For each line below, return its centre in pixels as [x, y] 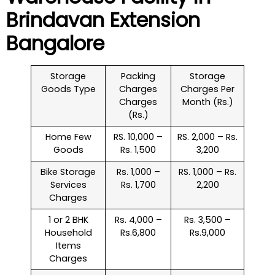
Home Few [68, 137]
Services [68, 184]
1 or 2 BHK [68, 219]
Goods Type [68, 89]
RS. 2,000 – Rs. [207, 137]
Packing [138, 76]
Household [68, 232]
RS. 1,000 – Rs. [207, 172]
